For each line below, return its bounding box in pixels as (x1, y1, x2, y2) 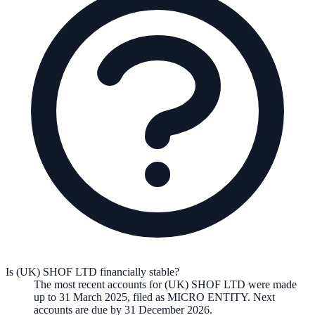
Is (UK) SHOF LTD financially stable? (6, 266, 179, 278)
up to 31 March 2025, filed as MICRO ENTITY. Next (34, 291, 275, 304)
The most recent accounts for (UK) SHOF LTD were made (34, 278, 297, 291)
